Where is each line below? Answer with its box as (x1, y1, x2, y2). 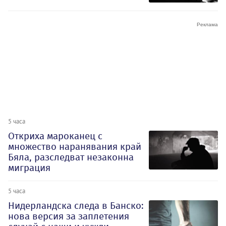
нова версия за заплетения (8, 210, 129, 222)
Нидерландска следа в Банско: (8, 199, 144, 211)
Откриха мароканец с (8, 130, 102, 142)
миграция (8, 161, 50, 174)
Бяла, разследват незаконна (8, 151, 134, 163)
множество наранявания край (8, 140, 141, 152)
